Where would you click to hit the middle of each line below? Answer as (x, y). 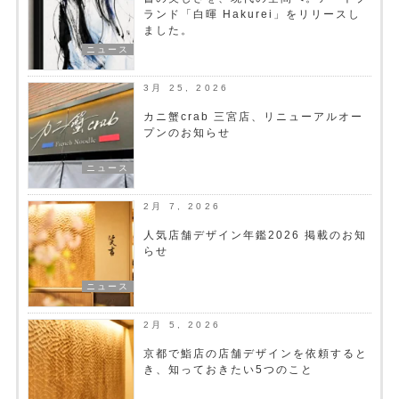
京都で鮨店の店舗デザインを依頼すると (255, 353)
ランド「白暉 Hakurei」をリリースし (252, 14)
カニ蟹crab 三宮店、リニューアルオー (253, 116)
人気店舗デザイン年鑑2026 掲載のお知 (255, 235)
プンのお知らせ (187, 132)
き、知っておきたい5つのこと (228, 369)
